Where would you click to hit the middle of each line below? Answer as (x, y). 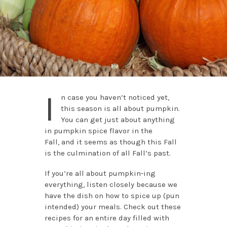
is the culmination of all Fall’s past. (107, 153)
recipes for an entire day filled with (107, 218)
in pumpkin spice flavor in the (98, 130)
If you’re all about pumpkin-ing (100, 173)
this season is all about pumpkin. (120, 108)
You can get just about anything (118, 119)
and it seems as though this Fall (118, 142)
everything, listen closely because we (111, 184)
